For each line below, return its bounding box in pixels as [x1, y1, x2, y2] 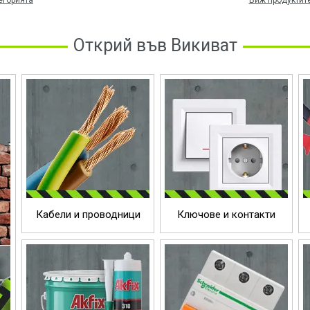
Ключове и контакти [177, 208, 275, 221]
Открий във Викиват [73, 35, 237, 55]
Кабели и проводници [35, 208, 140, 221]
